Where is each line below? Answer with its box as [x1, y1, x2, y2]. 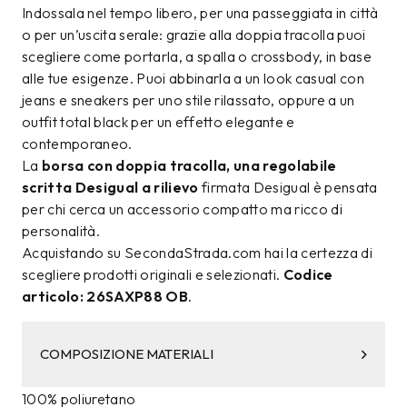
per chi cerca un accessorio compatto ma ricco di [22, 200, 343, 219]
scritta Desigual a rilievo [22, 178, 199, 197]
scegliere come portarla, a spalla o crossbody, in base [22, 47, 372, 66]
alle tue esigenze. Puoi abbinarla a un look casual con [22, 69, 365, 88]
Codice [283, 265, 333, 284]
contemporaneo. [22, 134, 133, 154]
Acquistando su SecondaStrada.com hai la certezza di [22, 243, 373, 263]
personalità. [22, 222, 101, 241]
